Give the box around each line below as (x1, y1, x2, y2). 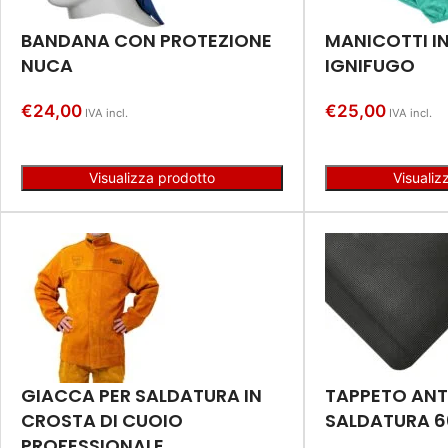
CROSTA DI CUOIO (21, 407, 183, 433)
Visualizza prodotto (88, 168, 215, 186)
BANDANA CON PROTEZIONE (21, 27, 272, 53)
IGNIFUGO (324, 52, 415, 78)
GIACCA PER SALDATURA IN (21, 382, 262, 408)
